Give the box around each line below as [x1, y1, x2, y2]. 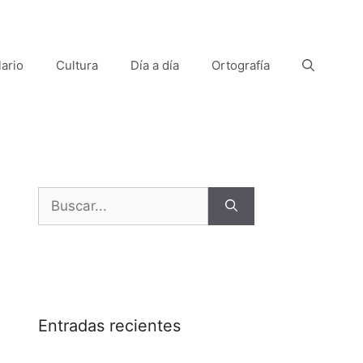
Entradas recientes [38, 315, 181, 335]
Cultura [56, 57, 98, 73]
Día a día [130, 57, 179, 73]
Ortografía [211, 57, 270, 73]
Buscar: [37, 187, 86, 204]
